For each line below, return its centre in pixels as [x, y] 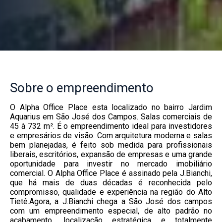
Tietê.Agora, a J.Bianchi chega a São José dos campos [111, 202]
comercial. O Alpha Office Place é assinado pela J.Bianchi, [111, 173]
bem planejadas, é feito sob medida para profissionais [111, 145]
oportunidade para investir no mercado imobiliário [111, 164]
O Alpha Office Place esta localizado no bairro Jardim [111, 108]
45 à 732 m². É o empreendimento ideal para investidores [111, 126]
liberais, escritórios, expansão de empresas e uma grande [111, 155]
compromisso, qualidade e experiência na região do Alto [111, 192]
